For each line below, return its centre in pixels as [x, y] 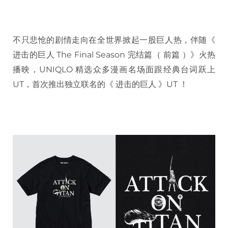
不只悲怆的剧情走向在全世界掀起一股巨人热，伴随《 [114, 40]
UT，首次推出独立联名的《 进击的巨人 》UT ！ [100, 84]
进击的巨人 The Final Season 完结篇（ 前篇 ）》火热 [114, 55]
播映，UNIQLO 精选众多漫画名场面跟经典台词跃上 [114, 70]
